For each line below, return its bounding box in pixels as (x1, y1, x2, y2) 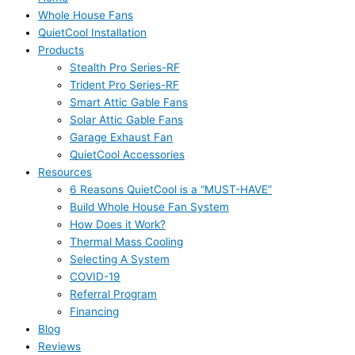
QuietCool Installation (38, 26, 147, 40)
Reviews (38, 340, 81, 353)
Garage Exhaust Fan (70, 131, 173, 144)
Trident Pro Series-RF (70, 78, 179, 92)
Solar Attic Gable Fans (70, 113, 183, 127)
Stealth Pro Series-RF (70, 61, 180, 74)
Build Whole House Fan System (70, 200, 229, 214)
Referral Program (70, 288, 157, 301)
